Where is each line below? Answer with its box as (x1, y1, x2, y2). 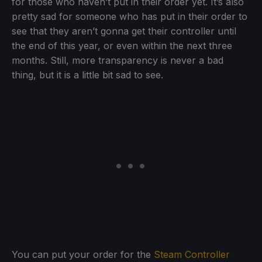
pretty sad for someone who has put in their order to (12, 10, 247, 22)
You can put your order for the (12, 248, 154, 260)
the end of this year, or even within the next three (12, 39, 232, 51)
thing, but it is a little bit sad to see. (12, 68, 163, 81)
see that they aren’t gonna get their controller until (12, 25, 236, 37)
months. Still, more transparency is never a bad (12, 54, 223, 66)
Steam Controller (154, 248, 230, 260)
